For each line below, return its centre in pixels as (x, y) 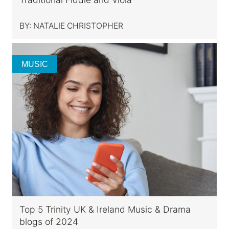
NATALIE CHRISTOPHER (78, 26)
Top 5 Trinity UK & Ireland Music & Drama (105, 209)
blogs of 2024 (49, 221)
